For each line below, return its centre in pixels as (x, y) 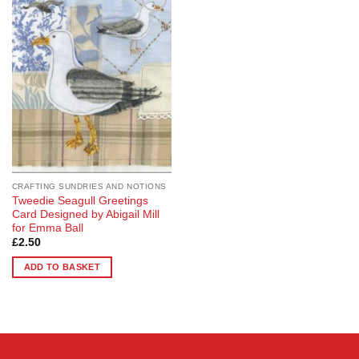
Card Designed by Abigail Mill (85, 214)
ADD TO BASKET (62, 266)
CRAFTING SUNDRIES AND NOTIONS (89, 186)
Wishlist (147, 33)
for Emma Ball (47, 228)
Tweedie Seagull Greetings (80, 200)
